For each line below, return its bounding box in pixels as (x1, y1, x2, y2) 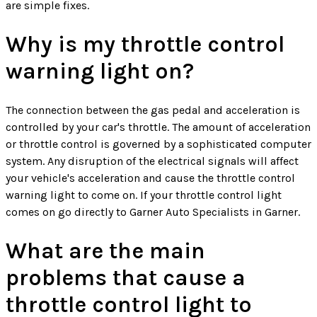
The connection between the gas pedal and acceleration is (6, 103, 300, 117)
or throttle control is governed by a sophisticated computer (6, 137, 311, 151)
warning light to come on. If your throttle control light (6, 188, 282, 202)
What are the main (6, 237, 205, 264)
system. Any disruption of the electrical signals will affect (6, 154, 299, 168)
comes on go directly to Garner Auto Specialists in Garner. (6, 204, 300, 219)
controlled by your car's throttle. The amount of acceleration (6, 120, 311, 134)
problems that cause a (6, 264, 246, 291)
